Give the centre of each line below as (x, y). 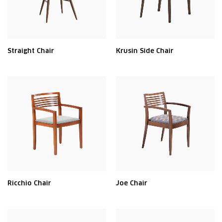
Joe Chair (132, 183)
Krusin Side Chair (145, 51)
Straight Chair (31, 51)
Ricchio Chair (29, 183)
